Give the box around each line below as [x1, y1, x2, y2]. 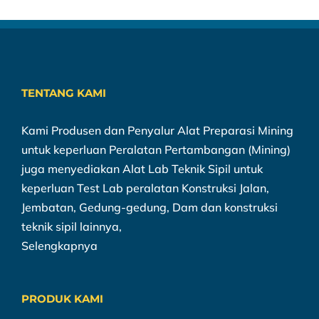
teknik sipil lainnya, [21, 219, 122, 234]
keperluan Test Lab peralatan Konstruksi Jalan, [21, 181, 269, 196]
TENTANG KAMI [21, 86, 106, 100]
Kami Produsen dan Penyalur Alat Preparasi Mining [21, 123, 293, 138]
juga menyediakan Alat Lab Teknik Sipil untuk [21, 162, 263, 177]
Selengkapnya [21, 239, 98, 253]
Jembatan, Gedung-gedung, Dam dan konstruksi [21, 200, 278, 215]
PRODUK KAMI [21, 292, 103, 306]
